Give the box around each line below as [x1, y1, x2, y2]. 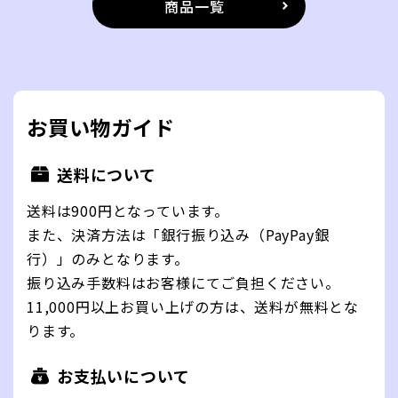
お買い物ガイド [27, 111, 175, 142]
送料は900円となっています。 [27, 199, 229, 221]
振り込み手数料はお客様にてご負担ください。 [27, 271, 340, 293]
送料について [57, 162, 156, 186]
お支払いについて [57, 363, 190, 387]
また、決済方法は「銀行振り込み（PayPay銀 [27, 223, 330, 245]
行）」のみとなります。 [27, 247, 189, 269]
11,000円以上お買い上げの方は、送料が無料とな [27, 295, 359, 317]
